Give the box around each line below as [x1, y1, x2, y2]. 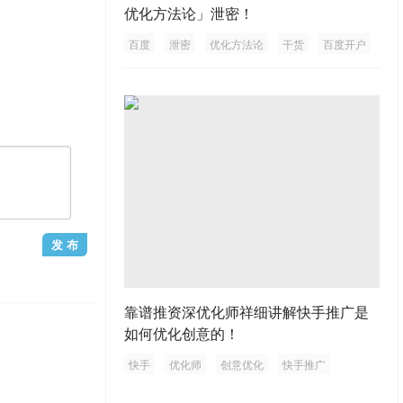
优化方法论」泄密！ [123, 3, 254, 24]
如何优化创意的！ [123, 322, 239, 344]
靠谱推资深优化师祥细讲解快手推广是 [123, 300, 369, 322]
